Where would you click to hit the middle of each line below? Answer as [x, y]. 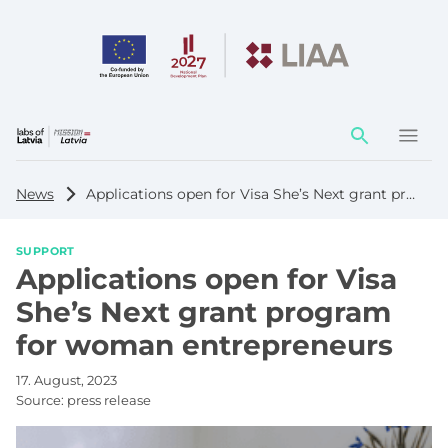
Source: [41, 399]
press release [109, 399]
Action [362, 137]
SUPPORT [45, 250]
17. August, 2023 [66, 379]
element [370, 156]
